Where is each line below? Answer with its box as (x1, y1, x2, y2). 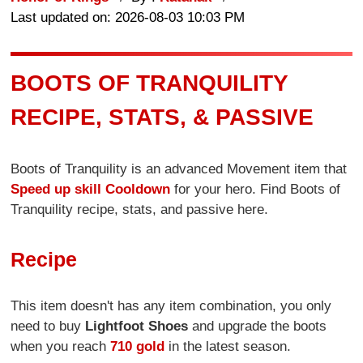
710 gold (110, 338, 165, 354)
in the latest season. (164, 338, 292, 354)
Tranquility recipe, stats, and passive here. (11, 202, 269, 218)
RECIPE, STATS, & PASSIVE (11, 104, 314, 130)
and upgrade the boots (188, 318, 327, 334)
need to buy (11, 318, 86, 334)
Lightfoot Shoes (85, 318, 189, 334)
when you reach (11, 338, 111, 354)
